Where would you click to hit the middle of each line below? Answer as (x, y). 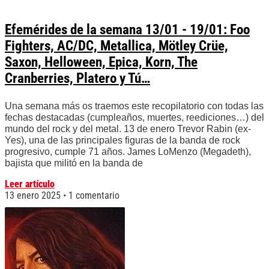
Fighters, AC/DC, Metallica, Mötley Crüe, (116, 46)
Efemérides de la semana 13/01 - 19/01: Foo (127, 30)
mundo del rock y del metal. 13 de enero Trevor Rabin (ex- (128, 129)
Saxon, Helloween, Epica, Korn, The (101, 62)
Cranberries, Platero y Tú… (77, 79)
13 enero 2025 (34, 196)
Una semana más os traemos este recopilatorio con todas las (134, 106)
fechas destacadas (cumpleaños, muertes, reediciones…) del (134, 118)
